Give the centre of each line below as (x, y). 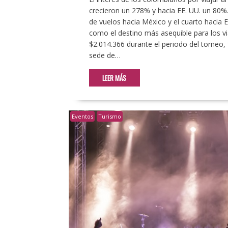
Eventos (82, 117)
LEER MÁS (114, 78)
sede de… (105, 55)
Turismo (109, 117)
